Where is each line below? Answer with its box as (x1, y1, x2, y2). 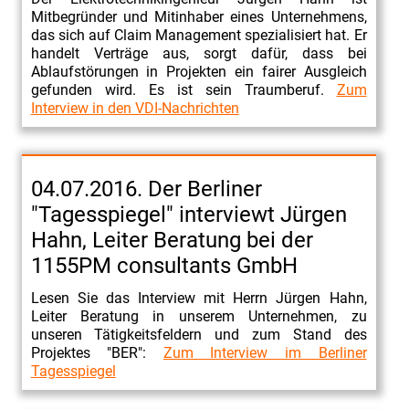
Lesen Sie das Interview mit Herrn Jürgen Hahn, (30, 288, 367, 307)
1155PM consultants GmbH (30, 252, 298, 278)
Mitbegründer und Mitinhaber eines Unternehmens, (30, 7, 367, 26)
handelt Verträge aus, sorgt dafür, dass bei (30, 44, 367, 62)
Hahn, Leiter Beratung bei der (30, 226, 313, 253)
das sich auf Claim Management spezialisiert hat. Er (30, 26, 367, 44)
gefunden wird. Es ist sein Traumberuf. (30, 80, 337, 99)
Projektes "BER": (30, 343, 163, 362)
